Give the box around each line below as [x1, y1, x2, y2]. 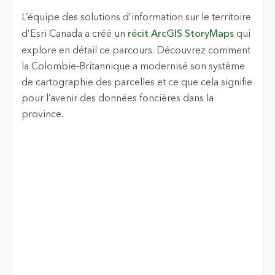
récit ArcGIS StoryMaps [127, 29, 234, 39]
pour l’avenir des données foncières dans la [21, 93, 214, 104]
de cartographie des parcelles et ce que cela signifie [21, 77, 252, 88]
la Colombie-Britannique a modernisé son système [21, 61, 245, 72]
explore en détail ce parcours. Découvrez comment [21, 45, 250, 56]
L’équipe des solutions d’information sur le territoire [21, 12, 251, 23]
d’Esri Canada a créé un [21, 29, 128, 39]
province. [21, 109, 63, 120]
